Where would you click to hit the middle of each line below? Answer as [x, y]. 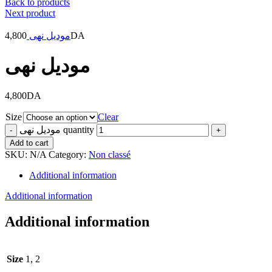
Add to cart [29, 143]
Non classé [110, 154]
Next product [30, 13]
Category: [69, 154]
